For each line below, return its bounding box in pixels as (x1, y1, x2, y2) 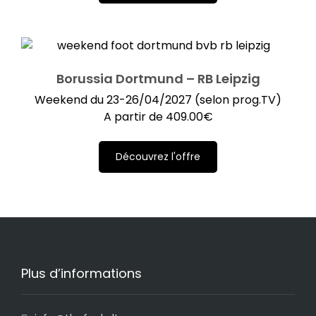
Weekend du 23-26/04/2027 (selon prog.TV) (35, 91, 281, 108)
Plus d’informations (21, 264, 142, 282)
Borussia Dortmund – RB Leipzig (56, 69, 260, 87)
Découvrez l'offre (116, 149, 200, 164)
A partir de (103, 108, 166, 125)
